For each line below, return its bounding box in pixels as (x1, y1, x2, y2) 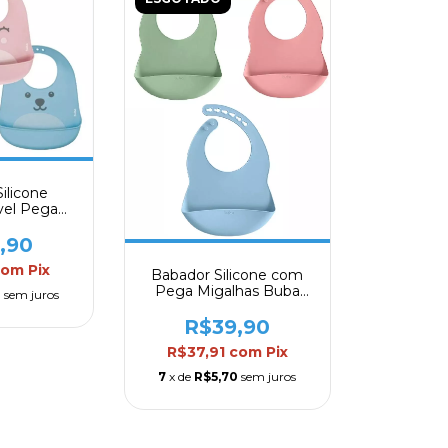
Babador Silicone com (151, 266, 304, 285)
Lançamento (182, 298, 273, 317)
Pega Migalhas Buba (154, 282, 300, 301)
